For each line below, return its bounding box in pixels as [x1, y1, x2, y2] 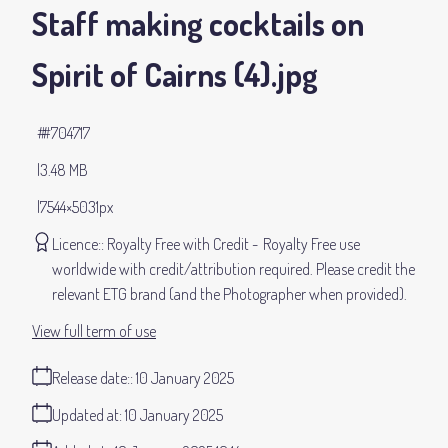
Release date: [52, 368, 130, 389]
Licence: [52, 234, 101, 255]
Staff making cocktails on [32, 3, 364, 45]
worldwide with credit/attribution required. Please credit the [52, 259, 415, 280]
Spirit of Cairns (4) [32, 54, 271, 96]
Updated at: [52, 405, 122, 426]
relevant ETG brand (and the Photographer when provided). [52, 284, 407, 305]
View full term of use [32, 321, 156, 342]
